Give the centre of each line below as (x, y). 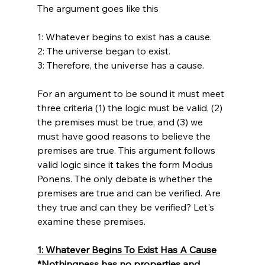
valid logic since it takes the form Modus (126, 164)
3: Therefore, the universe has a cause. (120, 65)
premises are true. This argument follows (127, 150)
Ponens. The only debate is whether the (126, 178)
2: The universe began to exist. (104, 51)
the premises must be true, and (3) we (121, 122)
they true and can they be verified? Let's (127, 207)
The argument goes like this (98, 8)
